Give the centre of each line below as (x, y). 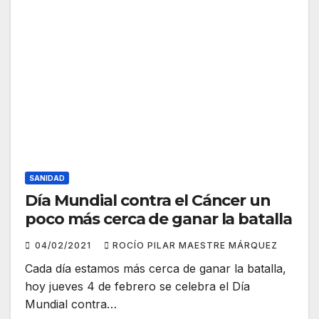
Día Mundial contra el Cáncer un (148, 201)
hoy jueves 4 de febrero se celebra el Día (137, 287)
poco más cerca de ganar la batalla (158, 219)
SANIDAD (47, 178)
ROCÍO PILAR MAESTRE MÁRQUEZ (195, 246)
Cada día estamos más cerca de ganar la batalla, (156, 269)
